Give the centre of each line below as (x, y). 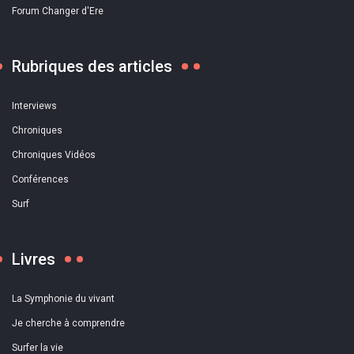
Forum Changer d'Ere (58, 11)
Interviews (34, 106)
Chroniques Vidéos (54, 155)
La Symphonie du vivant (63, 299)
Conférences (40, 180)
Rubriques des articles (92, 67)
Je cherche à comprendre (68, 324)
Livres (34, 260)
